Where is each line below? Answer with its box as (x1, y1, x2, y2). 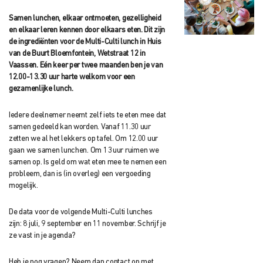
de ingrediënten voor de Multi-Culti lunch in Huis (9, 38, 161, 46)
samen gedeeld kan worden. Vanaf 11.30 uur (9, 123, 151, 131)
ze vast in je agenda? (9, 231, 76, 240)
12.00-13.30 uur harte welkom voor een (9, 73, 135, 81)
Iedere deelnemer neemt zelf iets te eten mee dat (9, 111, 166, 119)
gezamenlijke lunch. (9, 85, 73, 93)
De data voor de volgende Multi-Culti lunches (9, 208, 153, 216)
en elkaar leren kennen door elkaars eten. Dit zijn (9, 26, 166, 34)
